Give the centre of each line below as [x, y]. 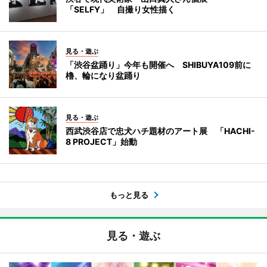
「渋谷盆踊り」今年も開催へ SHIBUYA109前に [158, 64]
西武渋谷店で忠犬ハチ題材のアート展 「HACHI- [160, 131]
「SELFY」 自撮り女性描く [120, 9]
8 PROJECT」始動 [101, 141]
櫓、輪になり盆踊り [103, 75]
